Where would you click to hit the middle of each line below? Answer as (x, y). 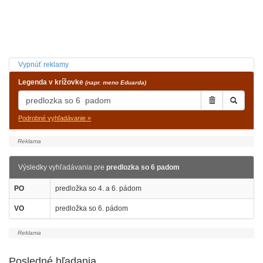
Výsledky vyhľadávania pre (62, 167)
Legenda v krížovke (52, 82)
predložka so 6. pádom (92, 208)
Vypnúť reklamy (43, 65)
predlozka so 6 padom (143, 167)
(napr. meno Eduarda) (116, 82)
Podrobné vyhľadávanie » (55, 118)
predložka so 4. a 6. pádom (98, 188)
